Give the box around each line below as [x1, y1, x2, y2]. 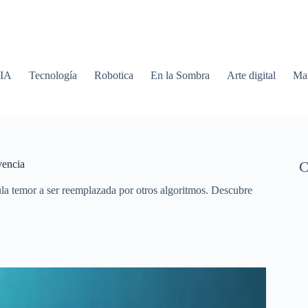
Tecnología [29, 69, 78, 81]
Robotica [94, 69, 134, 81]
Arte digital [227, 69, 276, 81]
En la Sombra [151, 69, 210, 81]
